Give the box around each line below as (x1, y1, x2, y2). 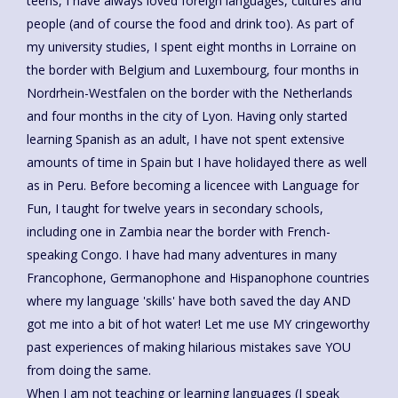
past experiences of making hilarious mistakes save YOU (27, 338, 351, 355)
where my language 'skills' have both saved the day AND (27, 291, 351, 309)
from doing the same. (27, 361, 151, 378)
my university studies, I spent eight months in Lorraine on (27, 37, 356, 55)
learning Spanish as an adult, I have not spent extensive (27, 130, 345, 147)
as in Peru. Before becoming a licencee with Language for (27, 176, 90, 194)
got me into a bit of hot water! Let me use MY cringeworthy (27, 314, 204, 332)
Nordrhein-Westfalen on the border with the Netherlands (27, 84, 353, 101)
